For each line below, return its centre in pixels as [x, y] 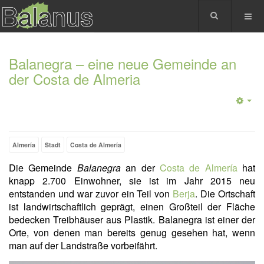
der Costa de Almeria [75, 79]
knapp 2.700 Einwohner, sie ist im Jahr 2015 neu [132, 181]
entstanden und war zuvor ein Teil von [91, 194]
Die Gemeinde [43, 168]
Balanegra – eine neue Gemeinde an [123, 63]
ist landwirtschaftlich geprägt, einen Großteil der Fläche [132, 207]
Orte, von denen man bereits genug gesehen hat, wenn [132, 232]
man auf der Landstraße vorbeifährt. [83, 245]
